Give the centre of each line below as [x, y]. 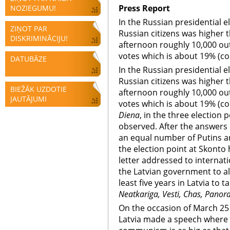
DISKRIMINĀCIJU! [39, 38]
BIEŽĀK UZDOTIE [39, 89]
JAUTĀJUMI [28, 99]
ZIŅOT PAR [29, 28]
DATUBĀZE [28, 59]
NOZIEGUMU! [33, 8]
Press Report [144, 8]
